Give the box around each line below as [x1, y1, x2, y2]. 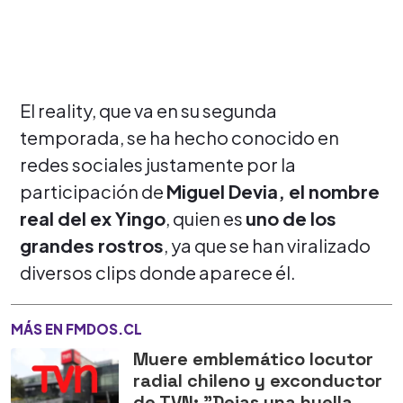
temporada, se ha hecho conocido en [20, 125, 339, 148]
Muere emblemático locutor [133, 346, 373, 371]
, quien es [166, 206, 246, 229]
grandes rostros [20, 233, 164, 256]
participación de [20, 179, 166, 202]
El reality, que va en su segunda [20, 98, 277, 121]
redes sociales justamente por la [20, 152, 296, 175]
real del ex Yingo [20, 206, 166, 229]
